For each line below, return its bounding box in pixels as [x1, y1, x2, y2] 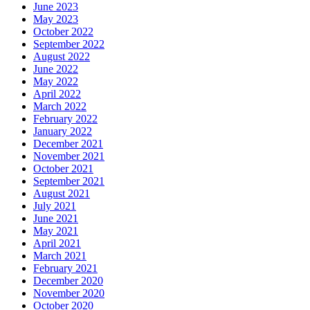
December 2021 [33, 138, 103, 150]
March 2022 [33, 100, 86, 113]
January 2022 [33, 125, 92, 138]
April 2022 [33, 88, 81, 100]
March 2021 [33, 250, 86, 262]
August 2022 [33, 51, 90, 63]
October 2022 [33, 26, 93, 38]
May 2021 [33, 225, 78, 237]
